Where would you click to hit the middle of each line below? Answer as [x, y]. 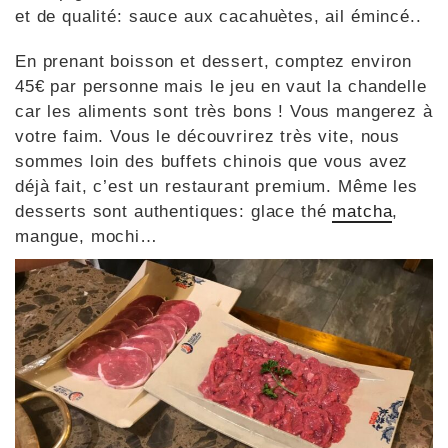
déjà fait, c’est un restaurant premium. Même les [216, 186]
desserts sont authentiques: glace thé [174, 211]
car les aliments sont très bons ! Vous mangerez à [224, 111]
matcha [362, 211]
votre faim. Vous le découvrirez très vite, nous [207, 136]
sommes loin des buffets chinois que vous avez [212, 161]
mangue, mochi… [86, 236]
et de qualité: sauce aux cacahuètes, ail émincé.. [218, 16]
